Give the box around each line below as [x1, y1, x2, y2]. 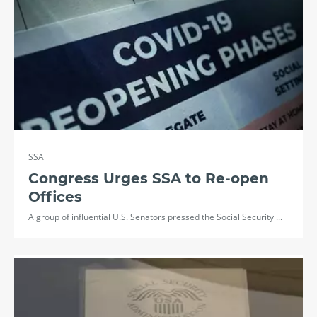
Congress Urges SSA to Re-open [28, 169, 269, 187]
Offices [28, 188, 82, 205]
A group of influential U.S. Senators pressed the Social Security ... [28, 210, 282, 223]
